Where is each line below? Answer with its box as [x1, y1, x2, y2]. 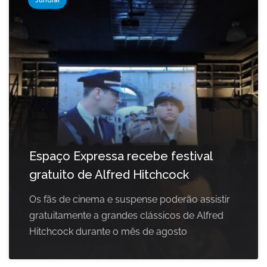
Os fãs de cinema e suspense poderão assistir [29, 194, 230, 206]
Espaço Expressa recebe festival [29, 149, 212, 164]
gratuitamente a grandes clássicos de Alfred [29, 210, 223, 222]
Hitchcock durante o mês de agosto [29, 226, 187, 238]
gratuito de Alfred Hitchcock [29, 167, 189, 182]
